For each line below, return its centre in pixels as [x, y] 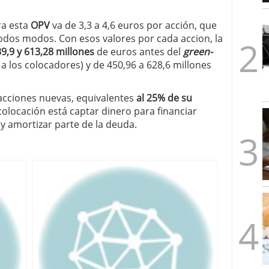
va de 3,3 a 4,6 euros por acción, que [134, 25]
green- [197, 52]
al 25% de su [164, 98]
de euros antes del [138, 52]
